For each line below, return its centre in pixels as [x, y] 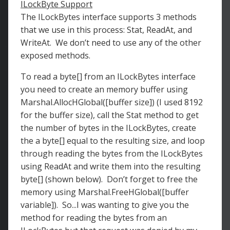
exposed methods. [55, 55]
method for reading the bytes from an [94, 218]
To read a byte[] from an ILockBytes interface [108, 76]
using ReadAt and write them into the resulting [111, 166]
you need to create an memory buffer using [104, 89]
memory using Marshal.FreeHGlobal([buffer [105, 192]
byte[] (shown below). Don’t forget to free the [109, 179]
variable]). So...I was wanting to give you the [105, 205]
